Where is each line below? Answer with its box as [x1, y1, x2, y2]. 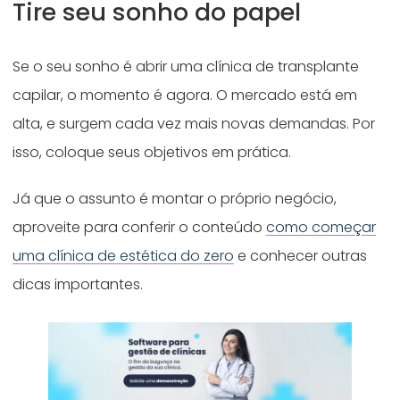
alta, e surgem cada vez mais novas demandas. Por [12, 113, 376, 135]
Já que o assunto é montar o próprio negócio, [12, 188, 337, 210]
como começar [266, 217, 377, 238]
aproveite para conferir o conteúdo [12, 217, 267, 238]
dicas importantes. [12, 274, 144, 296]
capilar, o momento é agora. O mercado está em [12, 85, 358, 106]
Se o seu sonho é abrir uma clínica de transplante [12, 56, 360, 78]
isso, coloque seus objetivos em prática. [12, 142, 296, 163]
